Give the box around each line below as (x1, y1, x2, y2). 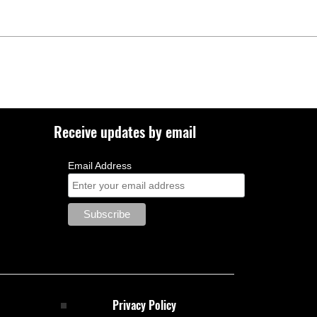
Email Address (68, 160, 132, 171)
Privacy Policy (112, 296, 176, 313)
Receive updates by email (54, 121, 196, 142)
